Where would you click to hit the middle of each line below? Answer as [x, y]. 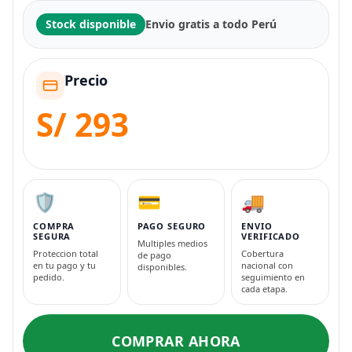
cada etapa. [265, 288]
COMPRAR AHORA [176, 341]
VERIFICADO [271, 236]
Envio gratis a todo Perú [211, 24]
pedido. [49, 277]
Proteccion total [66, 253]
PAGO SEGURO [172, 225]
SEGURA [52, 236]
